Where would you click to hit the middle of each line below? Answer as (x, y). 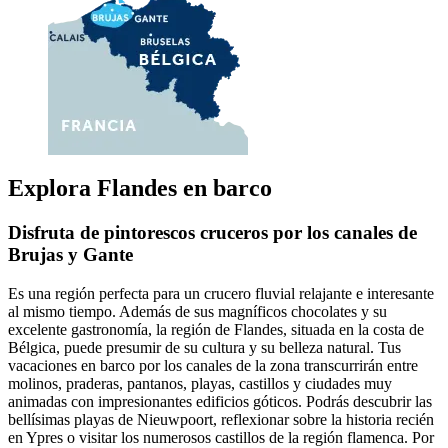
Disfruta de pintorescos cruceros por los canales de (212, 233)
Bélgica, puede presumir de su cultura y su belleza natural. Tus (204, 347)
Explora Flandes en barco (140, 188)
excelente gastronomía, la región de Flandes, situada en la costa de (216, 329)
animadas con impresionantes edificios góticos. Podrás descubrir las (220, 401)
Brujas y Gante (70, 255)
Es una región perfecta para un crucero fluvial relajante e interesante (221, 293)
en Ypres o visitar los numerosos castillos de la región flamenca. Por (221, 437)
